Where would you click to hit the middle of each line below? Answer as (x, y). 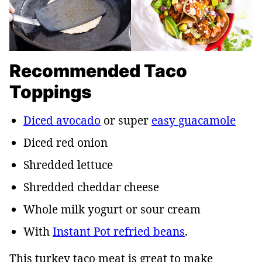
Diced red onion (65, 143)
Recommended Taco (98, 71)
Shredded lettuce (68, 165)
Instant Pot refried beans (119, 232)
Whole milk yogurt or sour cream (112, 210)
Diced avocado (62, 121)
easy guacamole (194, 121)
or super (126, 121)
